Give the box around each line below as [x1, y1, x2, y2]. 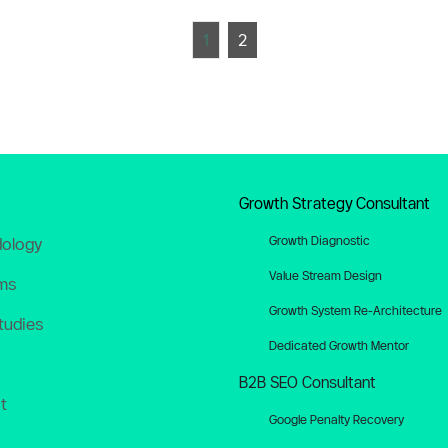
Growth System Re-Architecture [269, 303, 442, 317]
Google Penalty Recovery [269, 412, 404, 426]
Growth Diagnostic [269, 233, 370, 247]
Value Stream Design [269, 268, 382, 282]
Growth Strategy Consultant [239, 195, 430, 212]
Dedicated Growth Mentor [269, 338, 409, 352]
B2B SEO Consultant [239, 374, 376, 391]
